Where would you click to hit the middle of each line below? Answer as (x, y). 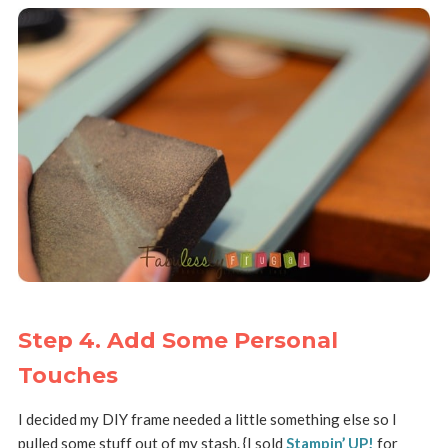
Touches (67, 375)
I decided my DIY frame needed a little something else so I (207, 418)
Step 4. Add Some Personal (177, 340)
